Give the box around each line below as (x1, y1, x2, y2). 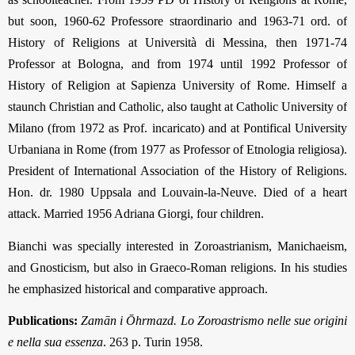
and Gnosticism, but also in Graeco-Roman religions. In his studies (8, 260, 347, 274)
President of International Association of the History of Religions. (8, 164, 347, 178)
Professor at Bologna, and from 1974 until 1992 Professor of (8, 57, 347, 71)
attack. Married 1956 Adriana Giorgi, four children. (8, 207, 264, 221)
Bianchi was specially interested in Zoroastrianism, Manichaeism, (8, 239, 347, 253)
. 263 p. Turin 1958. (103, 335, 203, 349)
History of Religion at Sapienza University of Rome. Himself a (8, 78, 347, 93)
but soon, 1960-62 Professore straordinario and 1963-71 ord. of (8, 14, 347, 29)
